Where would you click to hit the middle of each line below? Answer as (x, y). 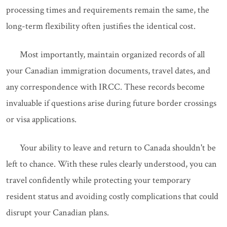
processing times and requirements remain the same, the (108, 10)
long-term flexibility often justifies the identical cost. (101, 26)
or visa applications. (41, 119)
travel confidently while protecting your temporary (98, 180)
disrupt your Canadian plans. (58, 213)
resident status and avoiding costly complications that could (112, 196)
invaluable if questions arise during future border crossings (111, 103)
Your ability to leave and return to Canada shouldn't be (118, 148)
